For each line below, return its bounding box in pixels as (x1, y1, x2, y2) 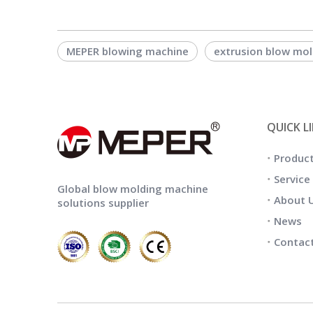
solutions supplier (57, 196, 149, 210)
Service (274, 172, 310, 187)
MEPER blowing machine (66, 44, 189, 59)
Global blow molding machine (57, 182, 208, 196)
